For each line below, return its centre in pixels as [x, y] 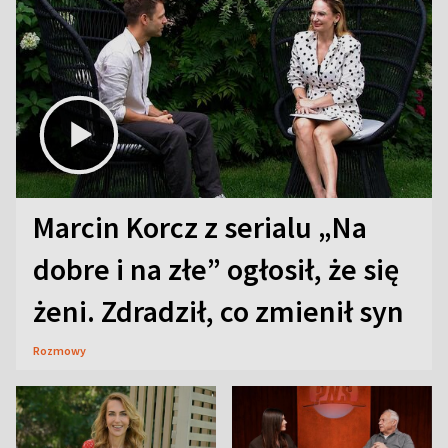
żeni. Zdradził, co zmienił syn [218, 311]
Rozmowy [59, 351]
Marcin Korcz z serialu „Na [200, 227]
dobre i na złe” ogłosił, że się [216, 269]
